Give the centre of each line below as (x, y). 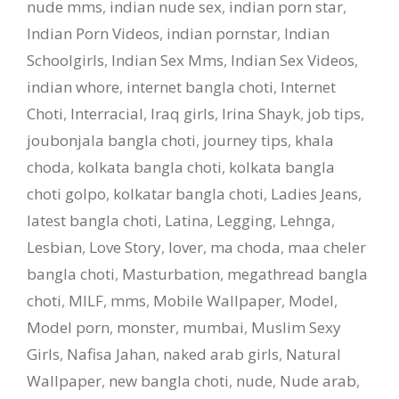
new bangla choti (169, 380)
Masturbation (171, 273)
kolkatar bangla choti (188, 193)
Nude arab (318, 380)
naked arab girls (221, 354)
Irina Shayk (261, 113)
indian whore (73, 86)
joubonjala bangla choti (111, 140)
